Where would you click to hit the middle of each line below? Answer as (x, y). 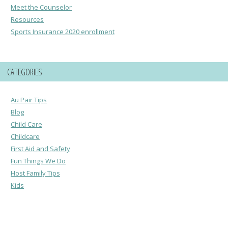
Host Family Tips (35, 173)
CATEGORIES (25, 72)
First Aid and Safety (40, 149)
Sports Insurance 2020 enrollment (63, 32)
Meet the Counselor (41, 7)
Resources (27, 20)
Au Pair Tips (29, 100)
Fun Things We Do (38, 161)
